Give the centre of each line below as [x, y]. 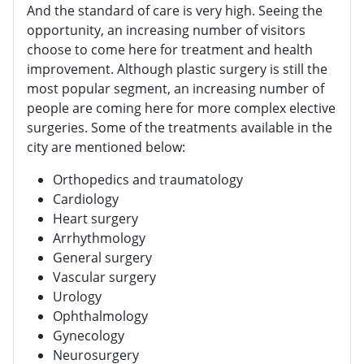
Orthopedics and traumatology [148, 180]
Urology [77, 297]
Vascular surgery [104, 277]
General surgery [102, 258]
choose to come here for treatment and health [170, 50]
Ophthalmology [100, 316]
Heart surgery [95, 219]
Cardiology [86, 199]
